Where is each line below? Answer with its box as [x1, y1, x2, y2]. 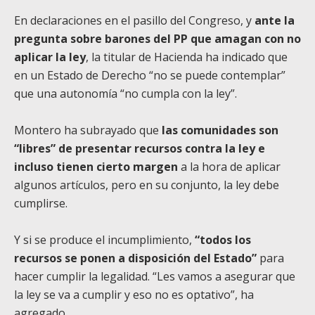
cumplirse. [14, 195, 67, 211]
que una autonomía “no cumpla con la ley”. [14, 85, 237, 101]
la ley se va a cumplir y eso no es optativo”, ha [14, 286, 254, 302]
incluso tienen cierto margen [14, 158, 178, 174]
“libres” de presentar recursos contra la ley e [14, 140, 265, 156]
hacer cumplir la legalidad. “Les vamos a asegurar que [14, 268, 295, 284]
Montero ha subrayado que [14, 122, 162, 138]
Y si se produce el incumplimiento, [14, 231, 195, 247]
